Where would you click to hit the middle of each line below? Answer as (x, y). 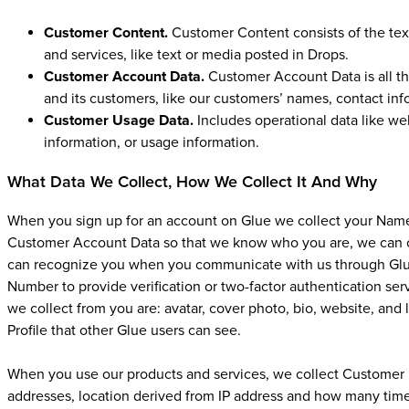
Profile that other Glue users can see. (124, 330)
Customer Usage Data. (119, 121)
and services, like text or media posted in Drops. (196, 55)
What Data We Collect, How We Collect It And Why (192, 182)
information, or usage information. (152, 142)
